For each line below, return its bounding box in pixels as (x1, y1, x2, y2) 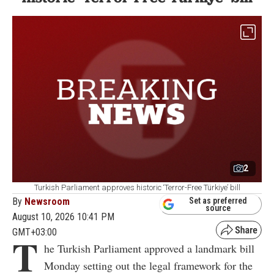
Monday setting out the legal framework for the (44, 257, 253, 273)
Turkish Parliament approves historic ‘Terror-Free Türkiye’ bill (34, 182, 240, 192)
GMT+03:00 (12, 226, 57, 238)
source (206, 203, 231, 213)
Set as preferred (189, 196, 247, 206)
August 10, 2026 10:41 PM (12, 210, 114, 223)
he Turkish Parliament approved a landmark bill (44, 240, 254, 256)
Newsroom (24, 195, 70, 207)
